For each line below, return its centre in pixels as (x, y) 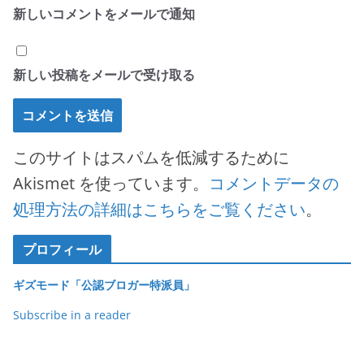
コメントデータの (274, 183)
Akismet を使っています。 (111, 183)
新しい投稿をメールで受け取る (104, 74)
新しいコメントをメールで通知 (104, 13)
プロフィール (62, 249)
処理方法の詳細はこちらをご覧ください (159, 209)
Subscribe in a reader (72, 314)
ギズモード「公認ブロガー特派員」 (104, 284)
